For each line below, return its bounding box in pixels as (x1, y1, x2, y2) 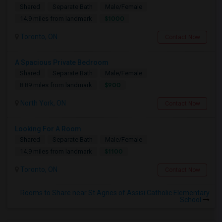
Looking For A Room (15, 125, 81, 133)
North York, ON (19, 99, 66, 107)
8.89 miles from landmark (20, 81, 92, 89)
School (180, 196, 203, 204)
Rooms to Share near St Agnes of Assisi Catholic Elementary (20, 189, 210, 197)
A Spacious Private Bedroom (15, 58, 109, 66)
